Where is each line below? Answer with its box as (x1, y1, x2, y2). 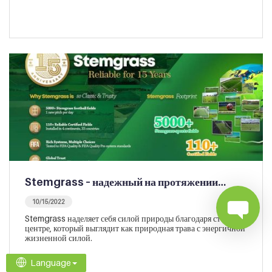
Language (30, 257, 71, 268)
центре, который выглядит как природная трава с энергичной (25, 223, 245, 234)
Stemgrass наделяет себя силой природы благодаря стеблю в (25, 213, 245, 224)
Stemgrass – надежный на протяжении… (25, 175, 226, 189)
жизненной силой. (25, 233, 92, 243)
